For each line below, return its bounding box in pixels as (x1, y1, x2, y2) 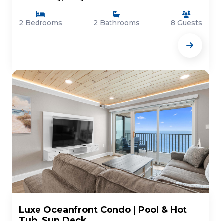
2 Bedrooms (19, 18, 62, 27)
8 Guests (171, 18, 202, 27)
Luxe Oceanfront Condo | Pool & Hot (19, 204, 187, 215)
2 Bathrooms (93, 18, 140, 27)
